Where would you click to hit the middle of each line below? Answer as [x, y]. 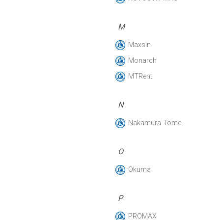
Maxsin [139, 45]
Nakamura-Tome [155, 123]
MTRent [140, 76]
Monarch [142, 60]
